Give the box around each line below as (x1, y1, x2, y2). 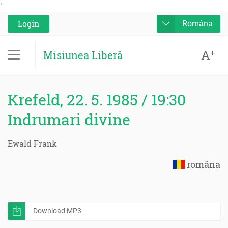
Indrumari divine (8, 109, 130, 129)
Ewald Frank (8, 138, 57, 149)
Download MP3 (33, 207, 81, 215)
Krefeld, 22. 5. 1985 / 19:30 (8, 90, 186, 109)
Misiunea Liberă (43, 48, 123, 62)
